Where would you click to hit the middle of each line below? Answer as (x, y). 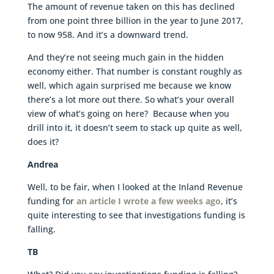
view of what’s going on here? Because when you (128, 114)
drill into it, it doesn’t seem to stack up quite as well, (135, 128)
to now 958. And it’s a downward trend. (108, 35)
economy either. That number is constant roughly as (135, 72)
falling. (41, 229)
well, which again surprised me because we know (129, 86)
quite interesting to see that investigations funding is (136, 215)
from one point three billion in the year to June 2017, (135, 21)
